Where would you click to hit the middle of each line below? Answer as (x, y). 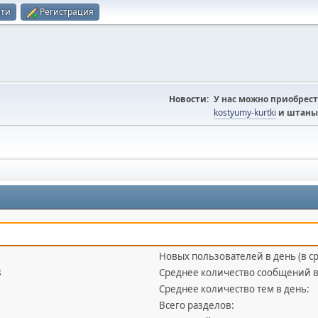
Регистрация (67, 12)
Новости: (189, 99)
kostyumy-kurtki (245, 113)
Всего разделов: (197, 305)
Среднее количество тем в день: (235, 289)
